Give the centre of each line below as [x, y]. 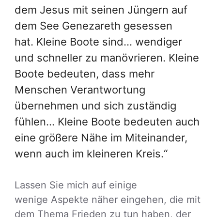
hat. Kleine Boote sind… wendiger [98, 41]
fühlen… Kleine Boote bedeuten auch [107, 121]
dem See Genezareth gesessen [93, 25]
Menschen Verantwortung [80, 89]
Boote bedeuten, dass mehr [85, 73]
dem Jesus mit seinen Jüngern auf [101, 9]
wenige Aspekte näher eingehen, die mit [108, 199]
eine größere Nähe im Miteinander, [101, 137]
